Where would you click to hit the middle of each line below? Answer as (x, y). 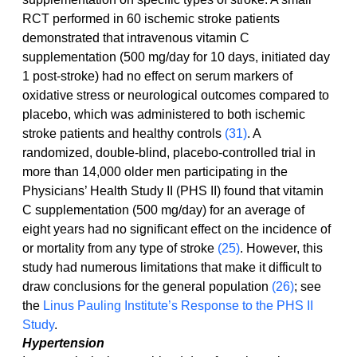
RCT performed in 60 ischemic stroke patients (153, 19)
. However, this (283, 249)
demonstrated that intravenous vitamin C (137, 38)
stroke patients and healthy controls (124, 134)
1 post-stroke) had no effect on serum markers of (159, 76)
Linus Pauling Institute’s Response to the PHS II (180, 306)
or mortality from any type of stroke (120, 249)
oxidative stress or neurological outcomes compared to (177, 96)
